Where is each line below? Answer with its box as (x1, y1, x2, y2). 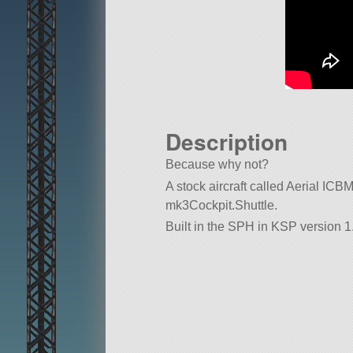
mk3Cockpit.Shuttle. (165, 198, 277, 212)
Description (165, 125, 288, 158)
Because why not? (165, 158, 269, 172)
